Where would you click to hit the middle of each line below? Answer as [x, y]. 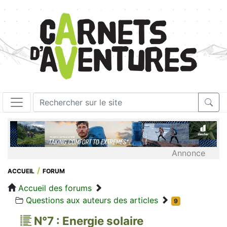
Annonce [188, 153]
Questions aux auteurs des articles [92, 200]
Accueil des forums [55, 188]
